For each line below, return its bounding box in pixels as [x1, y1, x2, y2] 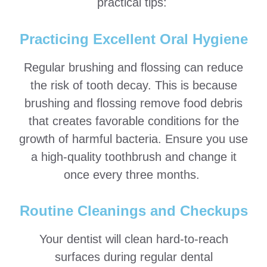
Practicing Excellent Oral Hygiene [19, 30, 248, 47]
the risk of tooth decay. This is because [30, 78, 237, 92]
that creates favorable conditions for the [28, 114, 239, 128]
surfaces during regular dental [54, 250, 213, 263]
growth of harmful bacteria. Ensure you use [19, 132, 248, 145]
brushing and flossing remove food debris [24, 96, 243, 110]
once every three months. [64, 167, 203, 181]
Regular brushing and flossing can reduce [24, 60, 243, 74]
